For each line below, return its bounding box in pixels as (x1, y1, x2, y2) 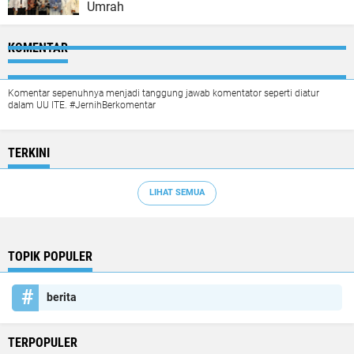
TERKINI (8, 145, 50, 160)
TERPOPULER (8, 334, 77, 350)
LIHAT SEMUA (149, 187, 205, 198)
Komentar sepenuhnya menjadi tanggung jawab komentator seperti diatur (8, 87, 319, 99)
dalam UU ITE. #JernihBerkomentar (8, 99, 156, 111)
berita (47, 290, 77, 303)
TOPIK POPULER (8, 248, 92, 264)
